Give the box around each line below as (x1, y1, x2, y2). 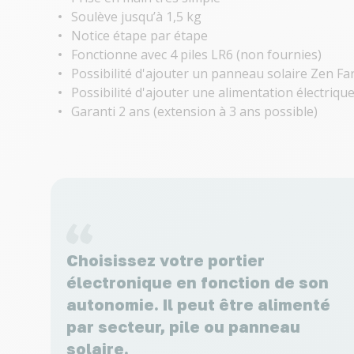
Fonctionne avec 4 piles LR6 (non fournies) (71, 46, 322, 64)
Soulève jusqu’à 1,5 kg (71, 8, 201, 26)
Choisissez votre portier (66, 250, 265, 269)
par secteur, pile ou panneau (66, 316, 300, 336)
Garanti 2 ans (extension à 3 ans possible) (71, 103, 318, 121)
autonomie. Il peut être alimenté (66, 294, 330, 314)
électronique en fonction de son (66, 272, 329, 292)
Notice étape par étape (71, 27, 208, 45)
